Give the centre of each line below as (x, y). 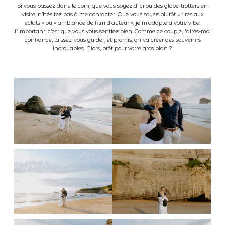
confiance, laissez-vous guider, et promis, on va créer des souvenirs (113, 40)
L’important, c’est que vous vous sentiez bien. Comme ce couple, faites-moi (113, 31)
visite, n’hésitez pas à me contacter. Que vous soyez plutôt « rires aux (113, 14)
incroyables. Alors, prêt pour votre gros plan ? (113, 48)
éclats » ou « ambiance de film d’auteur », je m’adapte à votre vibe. (113, 23)
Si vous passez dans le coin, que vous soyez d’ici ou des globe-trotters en (113, 6)
